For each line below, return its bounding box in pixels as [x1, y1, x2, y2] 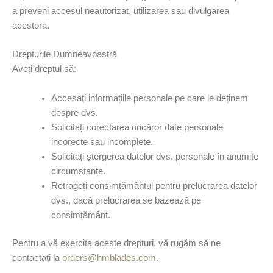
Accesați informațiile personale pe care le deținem [51, 93, 248, 103]
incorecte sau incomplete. [51, 136, 153, 147]
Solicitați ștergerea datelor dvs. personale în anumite [51, 151, 258, 161]
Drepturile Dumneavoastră [12, 49, 117, 60]
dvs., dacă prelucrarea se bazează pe [51, 195, 201, 205]
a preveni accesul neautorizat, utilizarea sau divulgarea [12, 6, 229, 16]
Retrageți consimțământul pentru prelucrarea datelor [51, 180, 257, 191]
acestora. [12, 21, 49, 31]
